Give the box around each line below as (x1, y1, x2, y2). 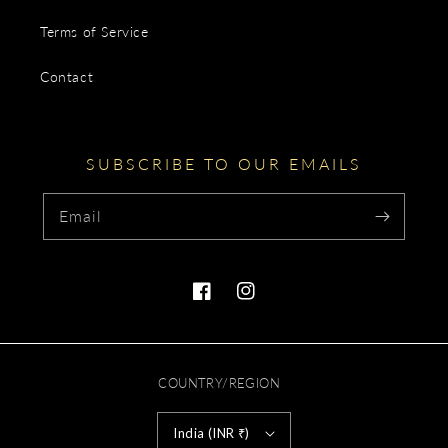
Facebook (192, 293, 256, 311)
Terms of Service (40, 23, 149, 40)
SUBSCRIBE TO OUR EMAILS (86, 154, 362, 173)
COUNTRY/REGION (158, 375, 280, 391)
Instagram (236, 293, 302, 311)
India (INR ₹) (173, 424, 250, 441)
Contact (40, 68, 94, 85)
